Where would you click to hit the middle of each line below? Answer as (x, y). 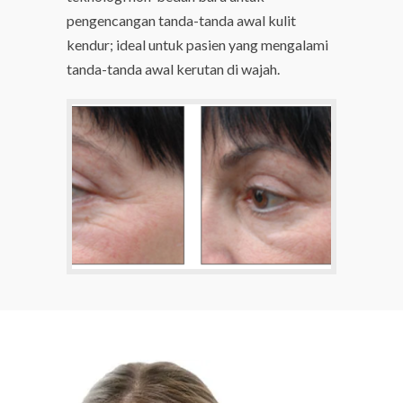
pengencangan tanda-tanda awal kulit (181, 21)
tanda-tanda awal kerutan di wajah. (173, 69)
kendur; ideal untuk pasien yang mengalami (197, 45)
